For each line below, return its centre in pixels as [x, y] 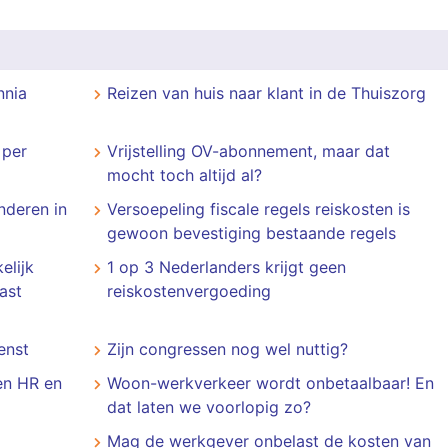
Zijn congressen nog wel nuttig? [227, 349]
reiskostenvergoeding [188, 291]
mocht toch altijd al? [184, 175]
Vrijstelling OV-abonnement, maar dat [248, 151]
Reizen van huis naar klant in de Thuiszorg [266, 93]
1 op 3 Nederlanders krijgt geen [226, 267]
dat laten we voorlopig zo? [208, 407]
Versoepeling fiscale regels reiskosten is [258, 209]
